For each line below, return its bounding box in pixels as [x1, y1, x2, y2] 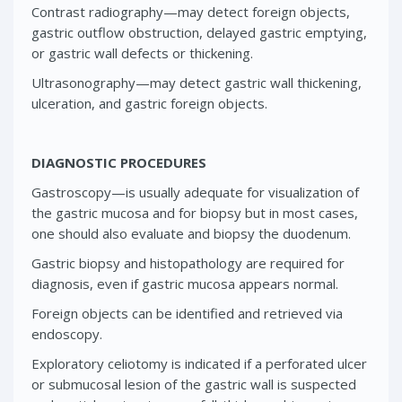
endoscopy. [31, 324, 102, 343]
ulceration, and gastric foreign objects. [31, 93, 267, 112]
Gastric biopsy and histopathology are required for [31, 253, 345, 272]
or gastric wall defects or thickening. [31, 43, 253, 62]
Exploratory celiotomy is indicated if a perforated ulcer [31, 354, 367, 372]
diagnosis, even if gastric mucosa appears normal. [31, 274, 338, 293]
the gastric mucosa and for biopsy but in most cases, [31, 203, 358, 222]
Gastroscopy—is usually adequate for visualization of [31, 182, 359, 201]
